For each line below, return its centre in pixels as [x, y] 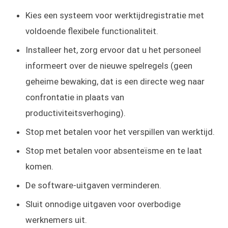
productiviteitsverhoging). [76, 113]
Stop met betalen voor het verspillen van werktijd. [120, 132]
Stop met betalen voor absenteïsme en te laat [114, 150]
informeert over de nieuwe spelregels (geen [109, 65]
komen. [40, 166]
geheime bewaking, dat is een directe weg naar [115, 81]
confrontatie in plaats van [75, 97]
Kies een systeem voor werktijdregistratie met [115, 15]
